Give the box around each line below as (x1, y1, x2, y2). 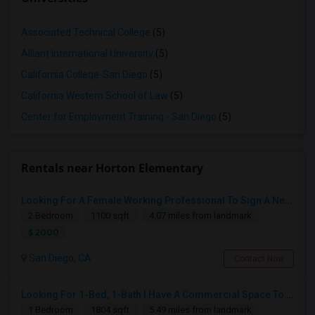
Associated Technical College (21, 27, 150, 38)
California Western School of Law (21, 90, 168, 101)
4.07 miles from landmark (149, 210, 252, 221)
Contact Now (233, 254, 284, 264)
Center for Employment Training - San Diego (21, 111, 217, 122)
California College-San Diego (21, 69, 148, 80)
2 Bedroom (28, 210, 73, 221)
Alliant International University (21, 48, 153, 59)
